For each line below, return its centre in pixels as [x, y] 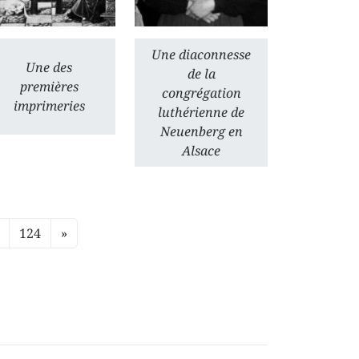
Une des [49, 67]
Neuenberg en [201, 131]
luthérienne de [201, 112]
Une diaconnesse [201, 54]
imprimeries [49, 106]
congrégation [201, 93]
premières [49, 87]
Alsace [201, 151]
